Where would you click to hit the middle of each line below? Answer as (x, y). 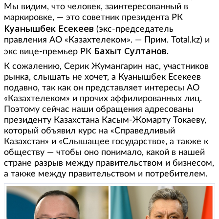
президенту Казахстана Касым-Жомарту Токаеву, (105, 120)
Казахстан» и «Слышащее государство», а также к (106, 142)
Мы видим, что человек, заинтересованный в (96, 7)
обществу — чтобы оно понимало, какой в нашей (104, 152)
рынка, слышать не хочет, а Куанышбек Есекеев (102, 77)
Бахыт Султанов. (131, 51)
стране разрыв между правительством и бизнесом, (109, 163)
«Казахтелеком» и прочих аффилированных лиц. (103, 99)
